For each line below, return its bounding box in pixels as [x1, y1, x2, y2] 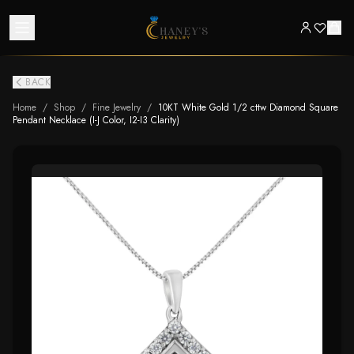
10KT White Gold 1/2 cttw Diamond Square [158, 100, 338, 115]
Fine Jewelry [92, 100, 141, 115]
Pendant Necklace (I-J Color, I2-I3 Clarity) [13, 113, 179, 127]
